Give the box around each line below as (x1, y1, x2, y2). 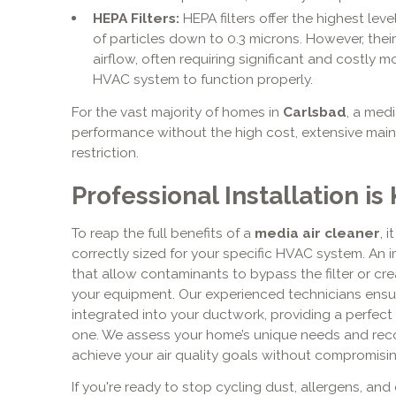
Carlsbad (282, 103, 346, 121)
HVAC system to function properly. (92, 71, 313, 88)
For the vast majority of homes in (71, 103, 283, 121)
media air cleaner (250, 224, 380, 241)
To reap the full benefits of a (71, 224, 251, 241)
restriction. (71, 144, 139, 162)
